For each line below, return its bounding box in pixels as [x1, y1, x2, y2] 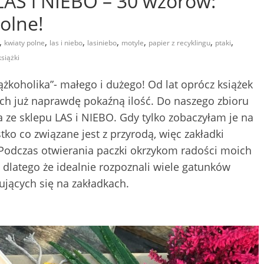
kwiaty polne [4, 37, 45, 48]
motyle [121, 37, 144, 48]
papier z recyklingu [148, 37, 210, 48]
